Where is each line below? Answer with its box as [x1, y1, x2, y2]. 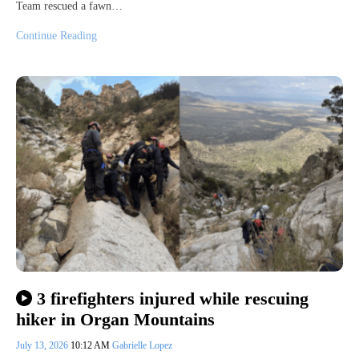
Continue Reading [16, 29, 97, 42]
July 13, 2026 [16, 340, 71, 352]
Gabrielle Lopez [112, 340, 172, 352]
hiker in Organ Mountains [16, 309, 215, 330]
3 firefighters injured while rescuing [36, 288, 309, 309]
